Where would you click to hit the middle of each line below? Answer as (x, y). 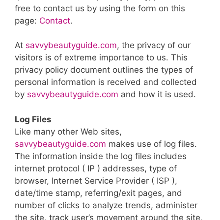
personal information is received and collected (106, 82)
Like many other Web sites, (68, 131)
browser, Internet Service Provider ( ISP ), (96, 180)
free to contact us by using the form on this (100, 8)
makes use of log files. (151, 144)
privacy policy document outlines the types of (104, 70)
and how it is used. (157, 95)
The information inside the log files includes (101, 156)
